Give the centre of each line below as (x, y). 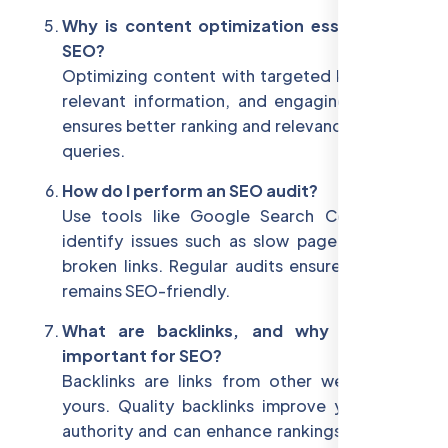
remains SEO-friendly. (146, 290)
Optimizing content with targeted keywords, (240, 75)
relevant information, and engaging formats (240, 100)
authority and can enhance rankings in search (240, 430)
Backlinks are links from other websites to (240, 380)
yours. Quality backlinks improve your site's (240, 405)
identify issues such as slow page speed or (240, 240)
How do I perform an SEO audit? (190, 190)
